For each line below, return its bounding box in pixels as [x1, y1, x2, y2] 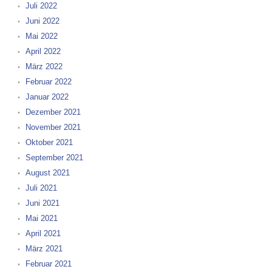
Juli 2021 [25, 183, 57, 192]
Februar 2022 [25, 77, 72, 86]
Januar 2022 [25, 92, 69, 101]
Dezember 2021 [25, 107, 81, 117]
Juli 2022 [25, 1, 57, 10]
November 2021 [25, 123, 81, 132]
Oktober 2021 [25, 138, 73, 147]
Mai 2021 [25, 214, 58, 223]
